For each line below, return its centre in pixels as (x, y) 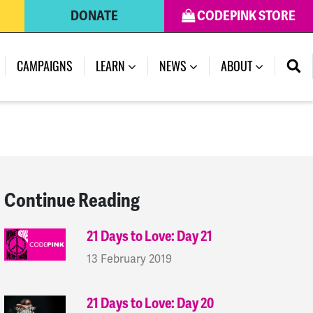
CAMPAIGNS (45, 66)
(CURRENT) (222, 65)
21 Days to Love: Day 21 (150, 236)
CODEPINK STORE (245, 16)
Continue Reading (72, 201)
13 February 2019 (130, 259)
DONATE (94, 16)
